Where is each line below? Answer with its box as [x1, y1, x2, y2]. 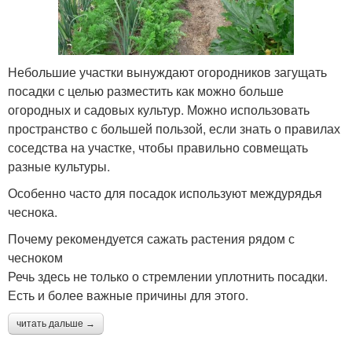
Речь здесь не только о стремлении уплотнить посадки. [8, 267, 328, 286]
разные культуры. [8, 157, 110, 176]
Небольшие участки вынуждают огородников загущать [8, 63, 327, 82]
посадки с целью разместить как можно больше [8, 82, 284, 101]
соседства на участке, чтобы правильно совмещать [8, 138, 308, 157]
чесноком [8, 248, 63, 267]
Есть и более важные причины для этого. [8, 286, 248, 305]
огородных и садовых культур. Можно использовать [8, 101, 310, 119]
